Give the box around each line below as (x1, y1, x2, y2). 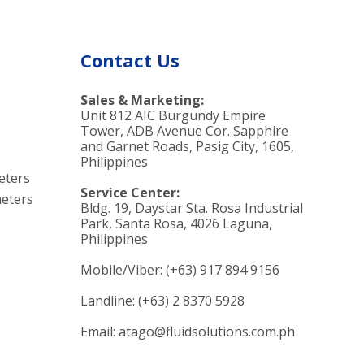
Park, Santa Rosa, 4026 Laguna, (80, 214, 272, 233)
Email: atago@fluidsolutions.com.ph (80, 323, 295, 341)
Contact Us (80, 48, 180, 73)
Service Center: (80, 184, 180, 202)
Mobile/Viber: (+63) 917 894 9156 (80, 261, 279, 279)
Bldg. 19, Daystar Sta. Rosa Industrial (80, 199, 303, 218)
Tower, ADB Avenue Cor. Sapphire (80, 122, 288, 141)
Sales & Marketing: (80, 91, 204, 110)
